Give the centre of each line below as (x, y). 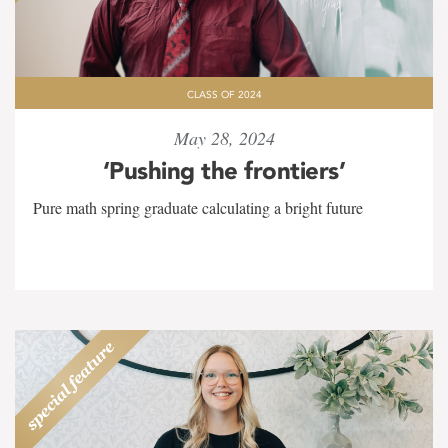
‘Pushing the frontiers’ (224, 170)
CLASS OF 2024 (224, 95)
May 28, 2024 (224, 138)
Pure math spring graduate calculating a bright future (198, 207)
